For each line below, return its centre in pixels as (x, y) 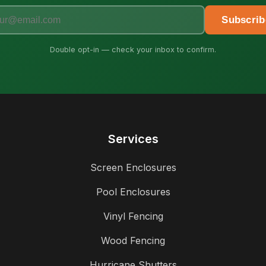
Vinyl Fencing (133, 216)
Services (133, 139)
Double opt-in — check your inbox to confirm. (133, 50)
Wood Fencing (133, 241)
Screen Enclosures (133, 168)
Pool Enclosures (133, 192)
